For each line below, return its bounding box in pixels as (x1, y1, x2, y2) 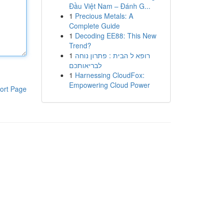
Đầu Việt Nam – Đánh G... (69, 1, 150, 11)
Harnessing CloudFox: (74, 70, 145, 80)
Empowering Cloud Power (69, 80, 150, 90)
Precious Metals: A (74, 11, 133, 21)
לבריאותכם (69, 60, 102, 70)
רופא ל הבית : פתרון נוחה (74, 50, 150, 60)
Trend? (69, 40, 91, 50)
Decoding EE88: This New (74, 31, 156, 40)
